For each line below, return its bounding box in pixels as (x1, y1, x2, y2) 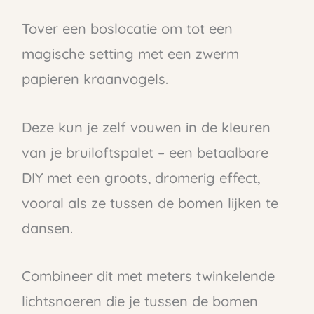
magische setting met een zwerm (21, 45, 239, 63)
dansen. (21, 219, 73, 237)
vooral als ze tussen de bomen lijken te (21, 193, 278, 212)
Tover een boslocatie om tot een (21, 20, 233, 38)
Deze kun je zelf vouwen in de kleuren (21, 118, 271, 136)
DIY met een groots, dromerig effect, (21, 168, 260, 186)
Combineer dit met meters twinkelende (21, 266, 275, 285)
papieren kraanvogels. (21, 70, 168, 88)
